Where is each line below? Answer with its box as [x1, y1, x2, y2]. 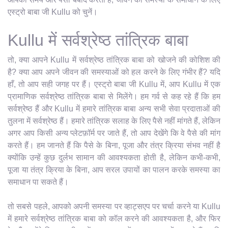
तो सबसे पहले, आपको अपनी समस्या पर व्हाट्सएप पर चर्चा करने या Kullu [8, 202, 220, 211]
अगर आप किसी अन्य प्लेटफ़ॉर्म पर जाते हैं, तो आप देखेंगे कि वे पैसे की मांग [8, 128, 220, 137]
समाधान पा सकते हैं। [8, 177, 69, 186]
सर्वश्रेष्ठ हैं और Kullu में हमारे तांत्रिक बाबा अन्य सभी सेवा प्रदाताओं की [8, 104, 220, 113]
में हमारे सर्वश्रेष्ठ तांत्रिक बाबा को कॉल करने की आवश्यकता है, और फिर [8, 214, 220, 223]
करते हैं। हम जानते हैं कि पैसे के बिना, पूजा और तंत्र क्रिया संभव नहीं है [8, 140, 220, 150]
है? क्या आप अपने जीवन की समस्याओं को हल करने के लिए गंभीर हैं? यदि [8, 67, 220, 76]
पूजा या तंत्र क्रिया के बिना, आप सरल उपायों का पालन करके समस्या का [8, 165, 220, 174]
